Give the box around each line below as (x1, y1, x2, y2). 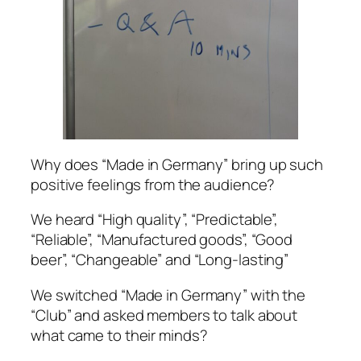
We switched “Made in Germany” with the (31, 284, 306, 305)
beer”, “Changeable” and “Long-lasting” (31, 249, 289, 271)
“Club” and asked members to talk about (31, 304, 298, 326)
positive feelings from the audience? (31, 173, 276, 195)
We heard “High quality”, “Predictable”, (31, 209, 279, 230)
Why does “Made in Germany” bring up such (31, 153, 323, 175)
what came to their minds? (31, 324, 208, 346)
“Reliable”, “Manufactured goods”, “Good (31, 229, 293, 251)
